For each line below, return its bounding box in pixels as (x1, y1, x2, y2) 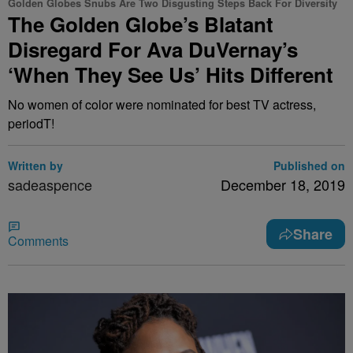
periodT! (8, 114, 54, 132)
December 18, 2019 (221, 174, 345, 195)
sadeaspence (8, 174, 92, 195)
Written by (8, 158, 63, 173)
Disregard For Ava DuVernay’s (8, 35, 298, 64)
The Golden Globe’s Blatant (8, 9, 273, 39)
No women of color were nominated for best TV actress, (8, 95, 316, 113)
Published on (273, 158, 345, 173)
